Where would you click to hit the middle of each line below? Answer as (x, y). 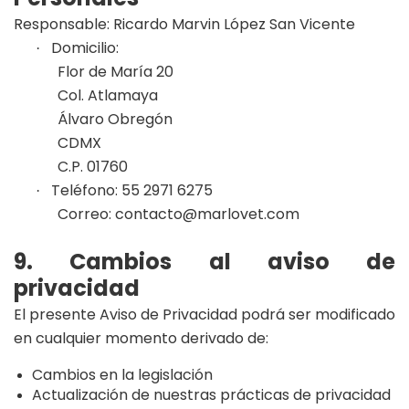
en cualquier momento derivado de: (141, 338)
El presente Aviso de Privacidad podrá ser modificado (204, 315)
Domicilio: (85, 48)
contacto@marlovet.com (207, 214)
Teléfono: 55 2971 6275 (132, 190)
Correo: (86, 214)
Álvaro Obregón (115, 119)
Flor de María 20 (115, 72)
